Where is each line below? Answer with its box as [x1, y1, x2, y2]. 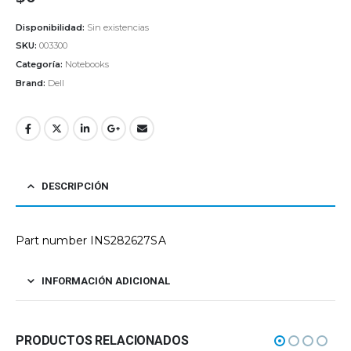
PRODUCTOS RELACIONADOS [16, 332, 189, 348]
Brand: [16, 77, 48, 89]
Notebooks [65, 59, 109, 71]
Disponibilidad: [16, 21, 87, 33]
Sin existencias [87, 21, 149, 33]
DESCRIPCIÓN [42, 179, 109, 192]
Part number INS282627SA [16, 233, 166, 248]
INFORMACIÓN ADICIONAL [42, 274, 170, 287]
